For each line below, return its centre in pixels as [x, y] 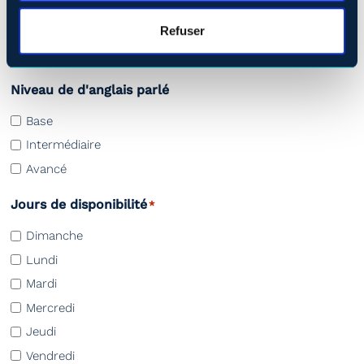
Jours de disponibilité [79, 204]
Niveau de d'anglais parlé [90, 90]
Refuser [182, 31]
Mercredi [50, 308]
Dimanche [54, 236]
